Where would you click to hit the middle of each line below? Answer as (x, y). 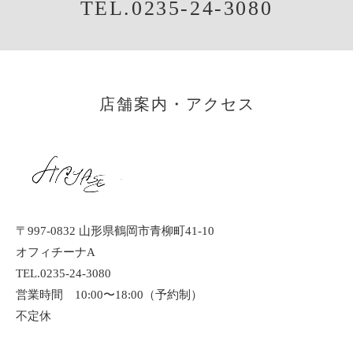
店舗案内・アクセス (177, 104)
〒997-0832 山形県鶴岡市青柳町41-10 (121, 231)
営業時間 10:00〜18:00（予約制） (109, 295)
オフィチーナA (56, 253)
